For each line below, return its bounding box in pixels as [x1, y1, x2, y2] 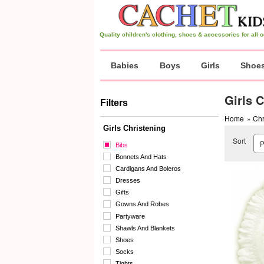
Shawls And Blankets [115, 224, 175, 232]
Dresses [115, 177, 140, 184]
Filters [100, 98, 128, 108]
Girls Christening [103, 124, 166, 133]
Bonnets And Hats [115, 153, 167, 161]
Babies [111, 61, 138, 70]
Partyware [115, 212, 145, 220]
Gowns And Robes [115, 200, 169, 208]
